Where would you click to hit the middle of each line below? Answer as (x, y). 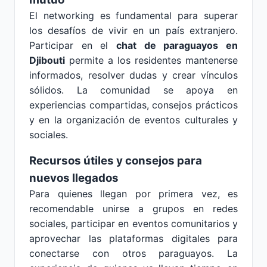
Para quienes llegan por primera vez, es (133, 194)
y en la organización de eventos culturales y (133, 120)
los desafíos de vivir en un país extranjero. (133, 30)
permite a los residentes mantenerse (151, 60)
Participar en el (73, 45)
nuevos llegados (74, 178)
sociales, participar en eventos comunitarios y (133, 223)
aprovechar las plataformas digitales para (133, 238)
